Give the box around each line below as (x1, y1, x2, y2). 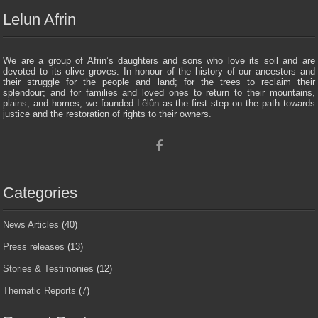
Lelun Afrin (3, 11, 77, 29)
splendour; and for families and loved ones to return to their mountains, (3, 87, 315, 99)
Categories (3, 184, 78, 202)
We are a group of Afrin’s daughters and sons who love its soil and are (3, 55, 315, 67)
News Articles (3, 219, 60, 231)
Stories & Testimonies (3, 263, 94, 275)
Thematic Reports (3, 285, 77, 297)
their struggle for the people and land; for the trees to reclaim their (3, 77, 315, 88)
